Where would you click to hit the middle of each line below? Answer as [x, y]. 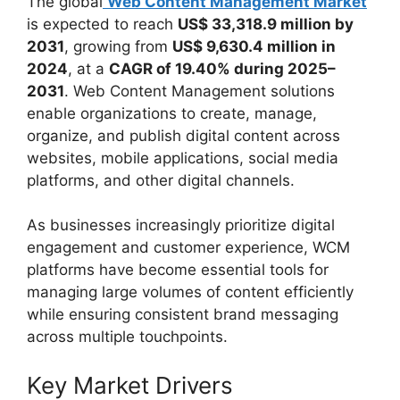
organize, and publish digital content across [183, 135]
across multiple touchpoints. [127, 337]
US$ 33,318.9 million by [266, 24]
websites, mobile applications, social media [183, 158]
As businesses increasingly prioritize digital [181, 225]
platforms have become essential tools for [178, 270]
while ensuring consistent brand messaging [183, 314]
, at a [88, 68]
